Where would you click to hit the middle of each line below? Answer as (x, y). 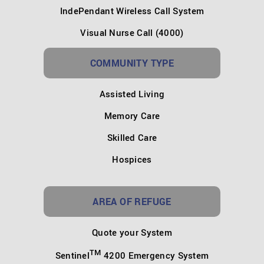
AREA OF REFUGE (132, 201)
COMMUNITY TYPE (132, 63)
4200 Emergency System (155, 255)
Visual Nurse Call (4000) (132, 32)
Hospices (132, 159)
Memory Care (132, 115)
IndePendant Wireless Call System (132, 10)
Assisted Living (132, 93)
